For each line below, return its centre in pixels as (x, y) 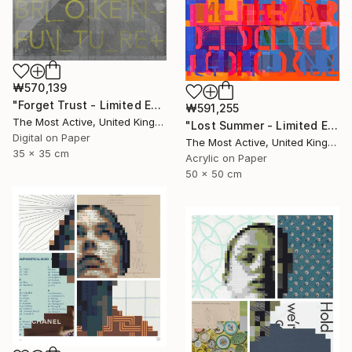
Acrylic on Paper (226, 158)
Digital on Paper (51, 137)
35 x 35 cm (41, 153)
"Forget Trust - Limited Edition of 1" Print (156, 104)
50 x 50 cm (214, 173)
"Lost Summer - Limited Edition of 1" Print (332, 125)
